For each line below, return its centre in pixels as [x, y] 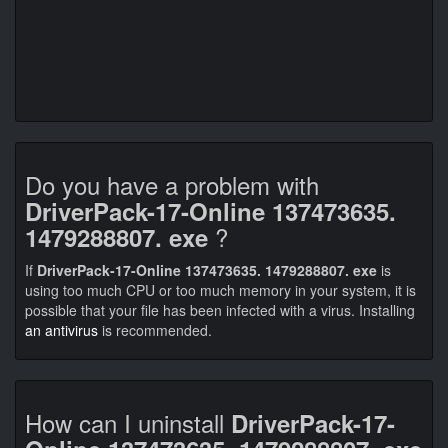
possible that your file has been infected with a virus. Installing [220, 310]
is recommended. [155, 330]
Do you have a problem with [172, 184]
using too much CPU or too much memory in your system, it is [220, 290]
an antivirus [61, 330]
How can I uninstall [128, 422]
